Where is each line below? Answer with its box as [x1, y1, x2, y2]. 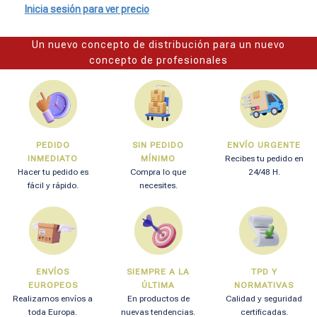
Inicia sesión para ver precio [24, 3, 149, 15]
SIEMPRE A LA [127, 266, 190, 277]
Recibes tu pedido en [224, 153, 304, 163]
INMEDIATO [28, 153, 79, 163]
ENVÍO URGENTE [227, 139, 301, 150]
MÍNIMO [141, 153, 176, 163]
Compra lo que [130, 166, 187, 177]
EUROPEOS [28, 279, 78, 290]
